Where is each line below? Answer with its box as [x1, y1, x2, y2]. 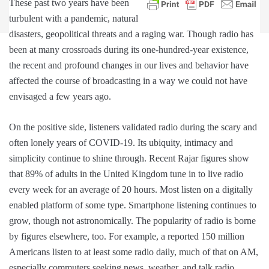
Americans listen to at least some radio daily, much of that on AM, [9, 247, 258, 258]
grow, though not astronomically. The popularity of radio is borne [9, 216, 256, 226]
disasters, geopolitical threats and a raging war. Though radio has [9, 29, 253, 40]
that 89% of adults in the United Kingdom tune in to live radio [9, 169, 243, 180]
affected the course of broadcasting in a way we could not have [9, 76, 247, 86]
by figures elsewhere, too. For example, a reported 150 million [9, 231, 244, 242]
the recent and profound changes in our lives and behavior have [9, 60, 249, 71]
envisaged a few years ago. [9, 91, 111, 102]
